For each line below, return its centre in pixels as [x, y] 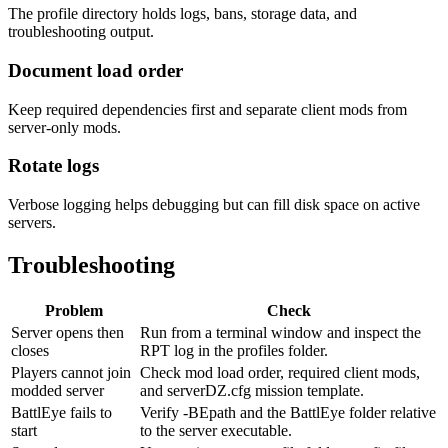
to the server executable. [216, 430]
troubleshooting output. [81, 32]
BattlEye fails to [61, 412]
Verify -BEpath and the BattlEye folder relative [288, 412]
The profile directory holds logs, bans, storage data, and [182, 14]
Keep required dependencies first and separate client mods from [207, 109]
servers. [32, 222]
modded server [57, 390]
